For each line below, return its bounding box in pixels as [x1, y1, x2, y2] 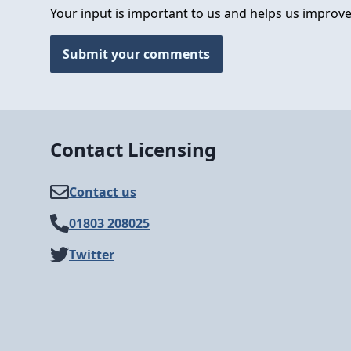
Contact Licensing [50, 136, 216, 162]
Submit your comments [63, 45, 210, 63]
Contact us [69, 183, 136, 201]
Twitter [69, 246, 114, 263]
